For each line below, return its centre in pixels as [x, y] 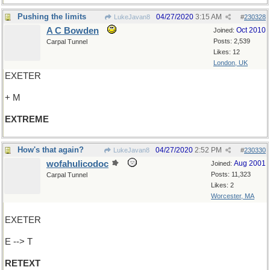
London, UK [231, 63]
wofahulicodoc [77, 164]
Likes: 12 [227, 52]
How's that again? [51, 150]
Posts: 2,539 [232, 41]
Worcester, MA [233, 196]
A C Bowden [73, 31]
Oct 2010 [251, 30]
